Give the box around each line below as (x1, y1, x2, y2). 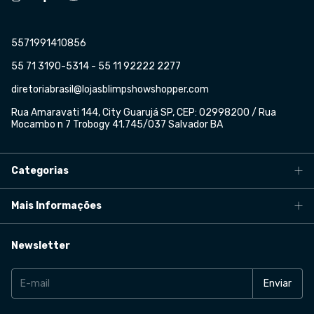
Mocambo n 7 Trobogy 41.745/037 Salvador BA (11, 118, 223, 130)
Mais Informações (11, 200, 102, 212)
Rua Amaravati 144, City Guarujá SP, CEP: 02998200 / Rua (11, 107, 276, 118)
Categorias (11, 165, 69, 177)
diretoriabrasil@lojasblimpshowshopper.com (11, 83, 209, 95)
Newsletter (11, 240, 70, 252)
